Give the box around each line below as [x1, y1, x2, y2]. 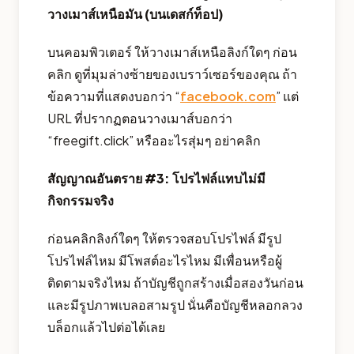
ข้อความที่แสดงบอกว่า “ [47, 88, 180, 105]
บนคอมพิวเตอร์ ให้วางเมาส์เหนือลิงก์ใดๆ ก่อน [47, 43, 297, 61]
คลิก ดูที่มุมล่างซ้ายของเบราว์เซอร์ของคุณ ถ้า [47, 66, 297, 83]
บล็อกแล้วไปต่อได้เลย [47, 318, 165, 336]
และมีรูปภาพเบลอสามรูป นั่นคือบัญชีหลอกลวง [47, 296, 303, 314]
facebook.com [180, 88, 276, 105]
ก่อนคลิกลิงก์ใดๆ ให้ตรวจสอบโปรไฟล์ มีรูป [47, 230, 281, 247]
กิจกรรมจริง [47, 192, 114, 209]
